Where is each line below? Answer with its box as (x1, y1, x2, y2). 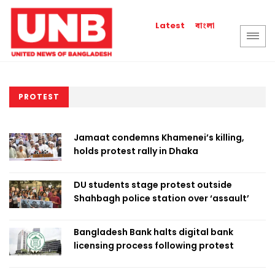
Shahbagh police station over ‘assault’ (74, 192, 249, 204)
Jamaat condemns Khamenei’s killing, (74, 131, 244, 144)
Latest (155, 20, 185, 31)
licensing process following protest (74, 239, 234, 252)
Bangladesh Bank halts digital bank (74, 226, 233, 238)
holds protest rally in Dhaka (74, 145, 198, 157)
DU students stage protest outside (74, 179, 232, 191)
